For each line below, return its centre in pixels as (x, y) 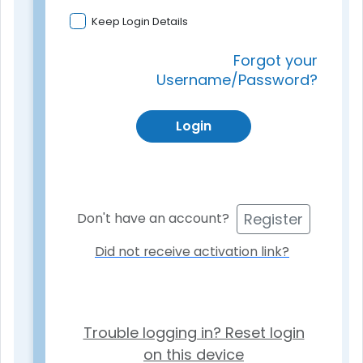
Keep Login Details (140, 21)
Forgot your (275, 60)
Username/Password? (237, 79)
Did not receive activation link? (192, 251)
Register (273, 219)
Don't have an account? (153, 219)
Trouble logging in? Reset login (194, 332)
